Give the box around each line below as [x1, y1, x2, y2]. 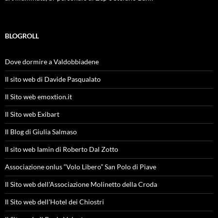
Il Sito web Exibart [5, 109, 59, 118]
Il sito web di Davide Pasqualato [5, 74, 101, 83]
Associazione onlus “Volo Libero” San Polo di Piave [5, 162, 156, 171]
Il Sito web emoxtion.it [5, 92, 72, 101]
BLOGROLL [5, 31, 39, 40]
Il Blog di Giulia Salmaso [5, 127, 77, 136]
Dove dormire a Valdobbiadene [5, 57, 99, 66]
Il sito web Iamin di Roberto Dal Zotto [5, 145, 118, 153]
